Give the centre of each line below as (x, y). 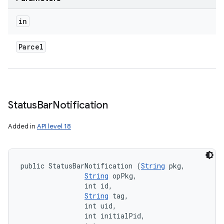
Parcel (31, 47)
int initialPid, (85, 216)
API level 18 (54, 126)
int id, (68, 186)
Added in (22, 126)
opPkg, (125, 176)
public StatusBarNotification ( (81, 166)
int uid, (70, 206)
